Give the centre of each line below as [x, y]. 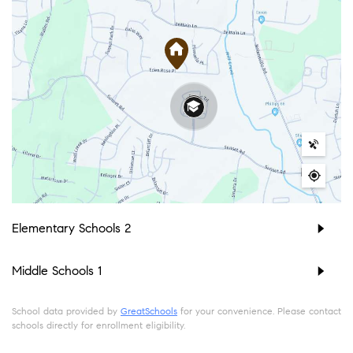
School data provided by [66, 310]
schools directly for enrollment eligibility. [98, 325]
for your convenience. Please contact [259, 310]
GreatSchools [149, 310]
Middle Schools [55, 270]
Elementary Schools [68, 228]
